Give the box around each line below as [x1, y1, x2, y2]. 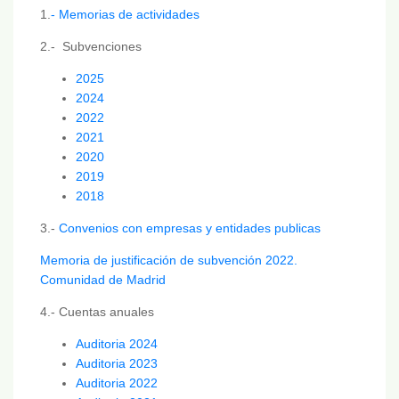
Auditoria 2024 [76, 336, 158, 351]
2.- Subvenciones [40, 38, 142, 53]
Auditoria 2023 [76, 355, 158, 370]
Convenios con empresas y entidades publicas [59, 220, 321, 235]
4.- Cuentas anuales [40, 304, 154, 319]
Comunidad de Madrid [40, 272, 166, 287]
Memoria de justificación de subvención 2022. [40, 252, 297, 267]
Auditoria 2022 [76, 375, 158, 390]
